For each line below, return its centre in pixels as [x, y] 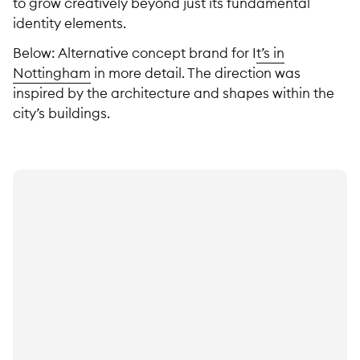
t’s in [270, 53]
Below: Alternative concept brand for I [135, 53]
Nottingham [52, 73]
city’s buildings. [61, 113]
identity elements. [70, 22]
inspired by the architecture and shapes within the [174, 93]
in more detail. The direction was [196, 73]
